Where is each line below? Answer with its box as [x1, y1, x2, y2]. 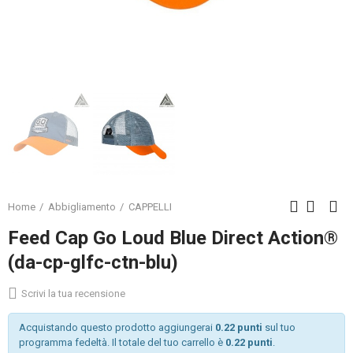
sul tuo [262, 321, 295, 333]
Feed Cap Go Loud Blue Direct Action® [8, 227, 338, 249]
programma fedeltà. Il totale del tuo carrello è [18, 336, 225, 348]
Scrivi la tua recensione [21, 288, 125, 299]
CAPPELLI [128, 200, 172, 213]
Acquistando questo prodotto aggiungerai [18, 321, 215, 333]
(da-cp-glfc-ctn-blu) [8, 251, 178, 273]
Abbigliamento [48, 200, 116, 213]
